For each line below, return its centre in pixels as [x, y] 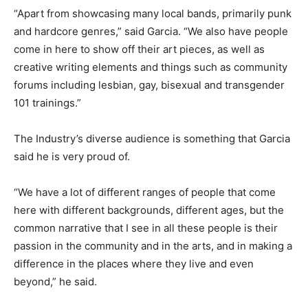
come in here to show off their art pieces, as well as [139, 49]
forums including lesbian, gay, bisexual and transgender [149, 85]
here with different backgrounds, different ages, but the [149, 210]
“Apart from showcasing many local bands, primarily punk [153, 14]
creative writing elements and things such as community [151, 67]
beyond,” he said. [55, 282]
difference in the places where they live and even [134, 264]
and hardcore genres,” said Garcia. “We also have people [151, 32]
